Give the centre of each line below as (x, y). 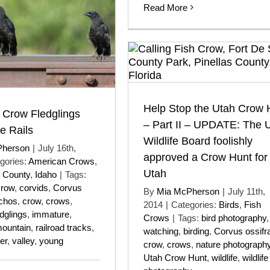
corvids (34, 187)
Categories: (195, 205)
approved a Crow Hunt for (206, 157)
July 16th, (57, 148)
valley (23, 240)
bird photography (234, 218)
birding (196, 231)
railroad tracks (64, 227)
